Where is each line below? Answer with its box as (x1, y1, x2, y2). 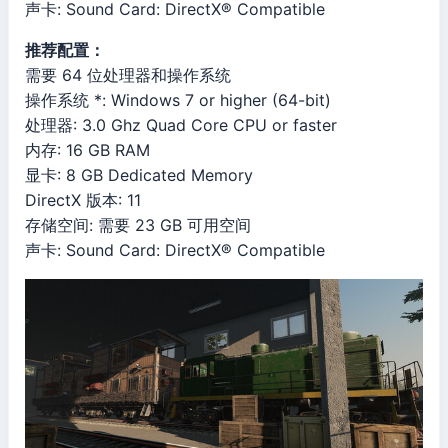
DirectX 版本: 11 (25, 190, 141, 211)
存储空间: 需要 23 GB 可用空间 (25, 215, 251, 236)
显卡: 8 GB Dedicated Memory (25, 165, 253, 186)
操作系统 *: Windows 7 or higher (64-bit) (25, 90, 331, 111)
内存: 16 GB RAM (25, 140, 150, 161)
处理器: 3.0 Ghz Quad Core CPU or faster (25, 115, 337, 136)
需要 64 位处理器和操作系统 (25, 65, 231, 86)
